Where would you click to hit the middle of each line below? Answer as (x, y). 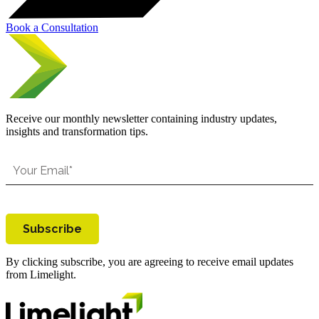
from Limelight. (41, 275)
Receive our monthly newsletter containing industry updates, (141, 119)
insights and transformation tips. (77, 132)
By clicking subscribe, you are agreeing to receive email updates (150, 262)
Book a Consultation (52, 28)
